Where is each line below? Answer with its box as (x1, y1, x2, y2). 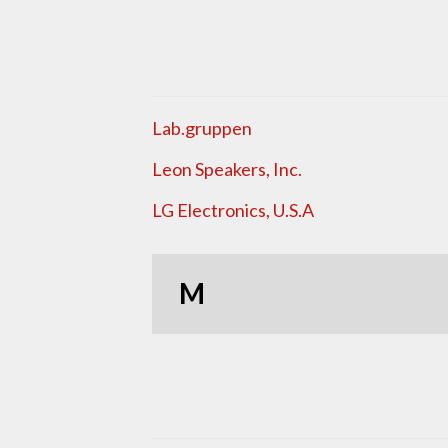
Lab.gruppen (152, 117, 252, 140)
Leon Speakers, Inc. (152, 158, 302, 181)
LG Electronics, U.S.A (152, 199, 314, 222)
